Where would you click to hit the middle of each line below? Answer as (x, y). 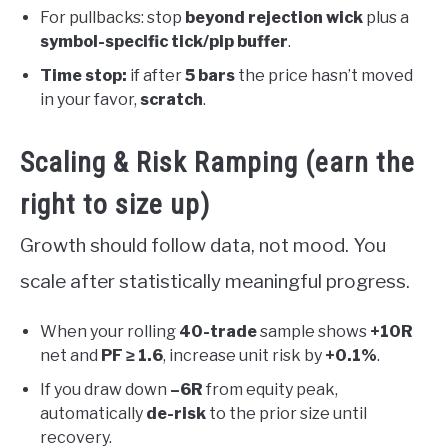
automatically (93, 414)
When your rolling (109, 332)
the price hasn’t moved (324, 76)
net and (70, 356)
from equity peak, (270, 390)
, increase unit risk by (244, 356)
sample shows (313, 332)
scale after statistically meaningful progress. (215, 282)
